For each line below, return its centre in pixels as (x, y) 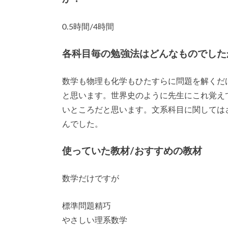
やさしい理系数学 (95, 220)
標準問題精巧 (87, 206)
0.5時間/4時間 (88, 27)
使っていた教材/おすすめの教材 (132, 151)
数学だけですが (91, 179)
